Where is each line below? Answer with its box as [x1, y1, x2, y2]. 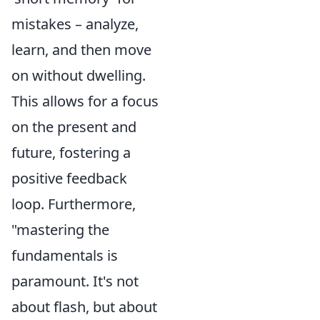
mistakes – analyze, [11, 14, 139, 34]
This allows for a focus [11, 91, 159, 111]
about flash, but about [11, 297, 157, 316]
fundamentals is [11, 246, 118, 265]
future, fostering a [11, 143, 131, 162]
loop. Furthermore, [11, 194, 136, 214]
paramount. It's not [11, 271, 139, 291]
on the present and [11, 117, 136, 136]
